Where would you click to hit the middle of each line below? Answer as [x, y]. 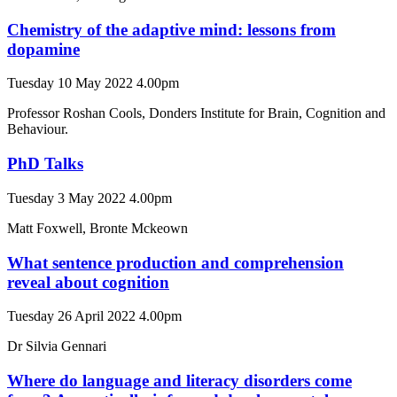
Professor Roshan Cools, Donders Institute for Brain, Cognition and [196, 113]
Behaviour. [38, 129]
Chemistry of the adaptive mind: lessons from [171, 29]
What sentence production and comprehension [175, 262]
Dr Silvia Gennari [57, 346]
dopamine [43, 49]
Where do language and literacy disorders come [179, 381]
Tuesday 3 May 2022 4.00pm [90, 198]
